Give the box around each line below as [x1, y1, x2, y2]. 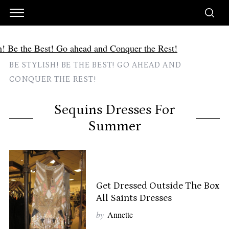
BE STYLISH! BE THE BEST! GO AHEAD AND [9, 60, 181, 70]
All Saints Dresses [96, 193, 172, 203]
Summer [88, 119, 141, 134]
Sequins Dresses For [54, 102, 175, 118]
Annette [107, 209, 133, 220]
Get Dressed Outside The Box [96, 180, 219, 191]
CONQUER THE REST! [9, 75, 96, 84]
